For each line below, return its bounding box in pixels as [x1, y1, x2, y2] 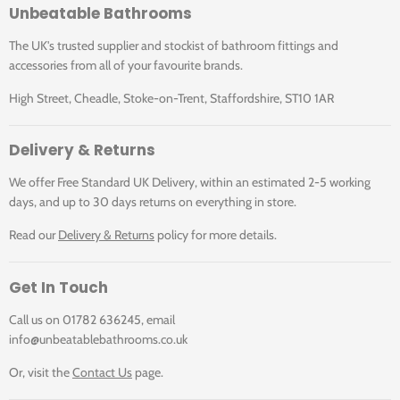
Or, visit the [9, 363, 72, 380]
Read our [9, 227, 58, 244]
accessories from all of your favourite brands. [9, 56, 243, 73]
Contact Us [72, 363, 132, 380]
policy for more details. [154, 227, 277, 244]
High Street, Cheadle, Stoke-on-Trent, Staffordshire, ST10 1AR [9, 89, 334, 106]
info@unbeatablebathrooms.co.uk [9, 330, 187, 347]
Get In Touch [9, 276, 108, 298]
